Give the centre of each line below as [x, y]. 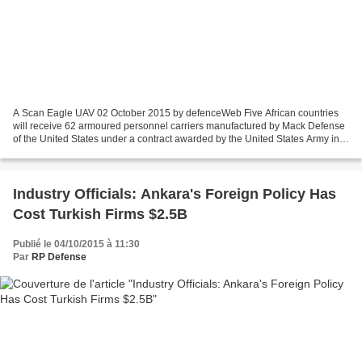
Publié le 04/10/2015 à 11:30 [76, 244]
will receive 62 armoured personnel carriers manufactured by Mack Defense [179, 126]
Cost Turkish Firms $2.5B [100, 214]
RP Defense [59, 257]
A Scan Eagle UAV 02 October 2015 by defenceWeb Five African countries [176, 113]
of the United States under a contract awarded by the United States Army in [176, 139]
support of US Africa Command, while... [99, 152]
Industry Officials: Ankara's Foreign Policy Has [175, 194]
